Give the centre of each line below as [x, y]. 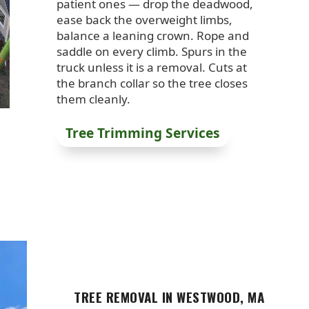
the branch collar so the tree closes [152, 83]
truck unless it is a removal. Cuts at [151, 68]
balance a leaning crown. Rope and [152, 36]
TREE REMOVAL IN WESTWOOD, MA [169, 296]
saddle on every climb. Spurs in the [151, 52]
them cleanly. [93, 99]
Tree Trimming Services [143, 133]
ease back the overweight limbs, [144, 20]
